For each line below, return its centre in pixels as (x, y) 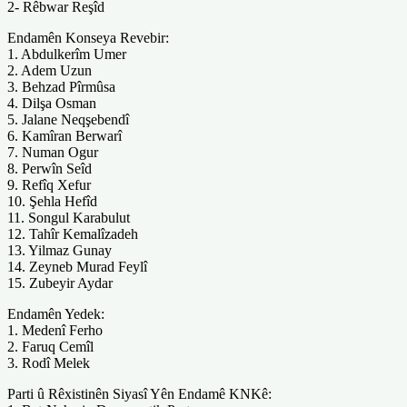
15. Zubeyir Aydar (60, 283)
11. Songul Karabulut (69, 217)
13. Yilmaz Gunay (60, 250)
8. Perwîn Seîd (50, 168)
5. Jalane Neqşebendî (68, 119)
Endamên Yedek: (56, 313)
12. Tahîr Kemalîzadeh (73, 233)
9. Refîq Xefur (49, 184)
